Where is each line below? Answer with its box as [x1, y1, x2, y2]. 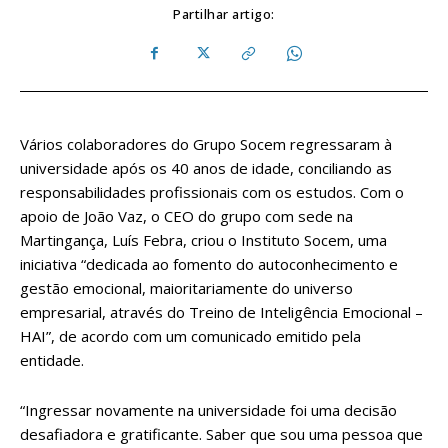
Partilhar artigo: [173, 4, 275, 23]
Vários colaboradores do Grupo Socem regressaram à [20, 133, 392, 154]
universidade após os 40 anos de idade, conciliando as [20, 157, 392, 178]
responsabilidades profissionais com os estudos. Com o [20, 181, 404, 202]
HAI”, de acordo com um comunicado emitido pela [20, 325, 361, 346]
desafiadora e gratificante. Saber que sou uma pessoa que [20, 423, 423, 444]
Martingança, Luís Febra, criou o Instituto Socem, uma [20, 229, 387, 250]
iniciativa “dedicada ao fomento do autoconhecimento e [20, 253, 398, 274]
